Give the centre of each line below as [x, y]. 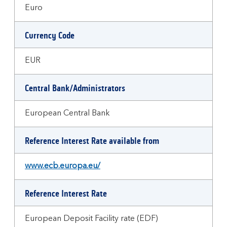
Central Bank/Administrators [75, 88]
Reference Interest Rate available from [92, 141]
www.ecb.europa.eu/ [63, 166]
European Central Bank [67, 113]
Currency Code [50, 35]
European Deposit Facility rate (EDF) [91, 219]
